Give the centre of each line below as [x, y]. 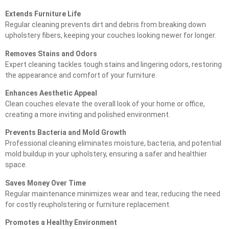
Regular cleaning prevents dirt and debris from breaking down [106, 25]
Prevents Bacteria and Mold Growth [66, 133]
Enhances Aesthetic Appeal [51, 93]
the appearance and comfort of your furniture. [81, 75]
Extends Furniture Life [43, 14]
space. [16, 165]
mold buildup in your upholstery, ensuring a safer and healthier [106, 154]
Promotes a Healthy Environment [61, 223]
